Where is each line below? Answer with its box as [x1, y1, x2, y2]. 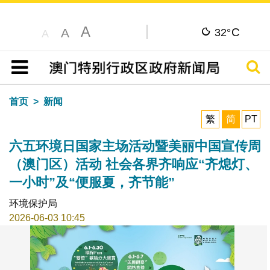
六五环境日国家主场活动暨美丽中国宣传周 [8, 138, 261, 154]
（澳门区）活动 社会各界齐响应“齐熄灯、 [8, 156, 258, 172]
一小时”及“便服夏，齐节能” [8, 174, 175, 190]
